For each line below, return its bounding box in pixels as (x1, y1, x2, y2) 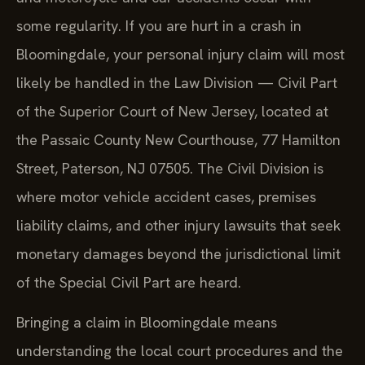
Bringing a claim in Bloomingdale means (16, 312, 277, 332)
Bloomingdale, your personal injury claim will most (16, 44, 345, 64)
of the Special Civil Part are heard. (16, 272, 241, 292)
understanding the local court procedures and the (16, 341, 343, 360)
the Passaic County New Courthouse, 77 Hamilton (16, 130, 341, 149)
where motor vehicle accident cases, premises (16, 187, 316, 206)
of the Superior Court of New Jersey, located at (16, 101, 328, 121)
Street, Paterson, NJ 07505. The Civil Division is (16, 158, 323, 178)
